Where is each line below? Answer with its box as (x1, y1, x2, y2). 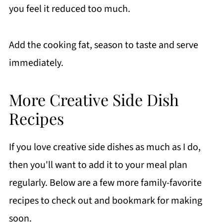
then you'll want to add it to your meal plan (8, 158, 187, 172)
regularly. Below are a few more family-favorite (8, 175, 202, 190)
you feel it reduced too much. (8, 1, 130, 16)
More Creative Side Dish (8, 88, 179, 110)
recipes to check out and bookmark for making (8, 193, 202, 208)
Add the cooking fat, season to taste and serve (8, 38, 198, 52)
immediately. (8, 55, 63, 70)
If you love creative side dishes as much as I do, (8, 140, 201, 154)
